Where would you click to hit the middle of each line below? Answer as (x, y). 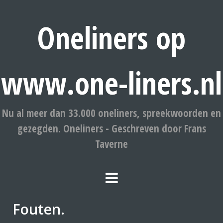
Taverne (111, 144)
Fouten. (39, 209)
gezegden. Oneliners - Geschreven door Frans (111, 128)
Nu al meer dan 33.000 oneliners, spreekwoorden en (111, 113)
